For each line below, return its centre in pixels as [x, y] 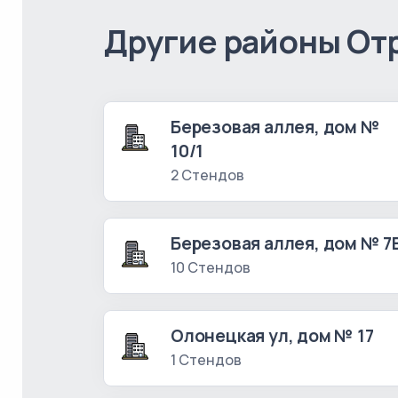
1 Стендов [206, 360]
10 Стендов [211, 268]
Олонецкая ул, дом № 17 [272, 336]
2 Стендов [207, 175]
